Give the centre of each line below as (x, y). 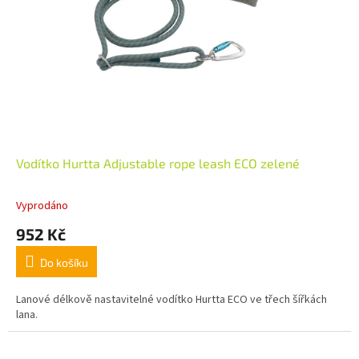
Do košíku (64, 263)
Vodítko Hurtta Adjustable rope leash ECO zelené (158, 163)
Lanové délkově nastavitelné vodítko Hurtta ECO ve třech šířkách (171, 300)
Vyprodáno (42, 206)
